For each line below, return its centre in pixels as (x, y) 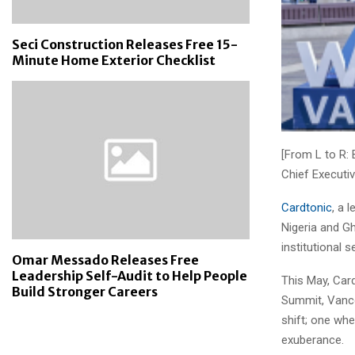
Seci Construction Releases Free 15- (125, 44)
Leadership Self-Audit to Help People (130, 276)
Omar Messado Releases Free (105, 260)
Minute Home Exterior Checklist (114, 60)
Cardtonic (307, 208)
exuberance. (313, 340)
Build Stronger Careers (85, 292)
